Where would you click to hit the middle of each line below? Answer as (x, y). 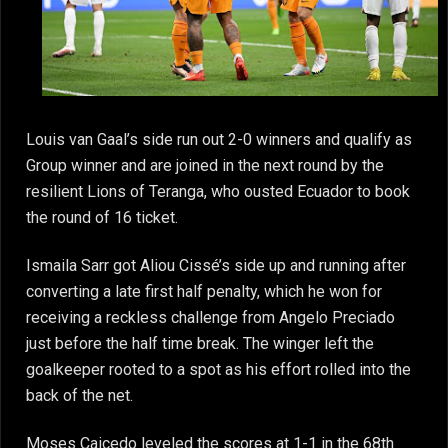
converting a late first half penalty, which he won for (204, 292)
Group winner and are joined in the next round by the (205, 165)
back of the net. (79, 396)
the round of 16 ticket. (102, 217)
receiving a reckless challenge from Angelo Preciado (210, 318)
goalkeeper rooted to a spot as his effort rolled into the (218, 370)
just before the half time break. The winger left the (200, 344)
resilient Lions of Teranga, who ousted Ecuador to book (218, 191)
